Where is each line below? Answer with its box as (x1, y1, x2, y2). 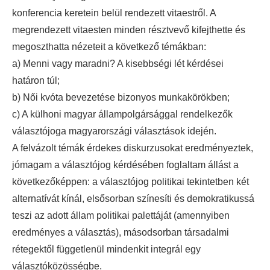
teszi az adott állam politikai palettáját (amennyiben (12, 210, 230, 221)
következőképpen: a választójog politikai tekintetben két (12, 177, 249, 187)
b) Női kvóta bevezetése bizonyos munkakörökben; (12, 92, 230, 103)
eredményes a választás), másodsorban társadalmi (12, 227, 229, 238)
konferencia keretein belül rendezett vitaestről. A (12, 8, 216, 19)
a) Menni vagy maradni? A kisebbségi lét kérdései (12, 58, 224, 69)
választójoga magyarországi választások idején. (12, 126, 216, 137)
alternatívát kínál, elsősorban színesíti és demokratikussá (12, 193, 254, 204)
